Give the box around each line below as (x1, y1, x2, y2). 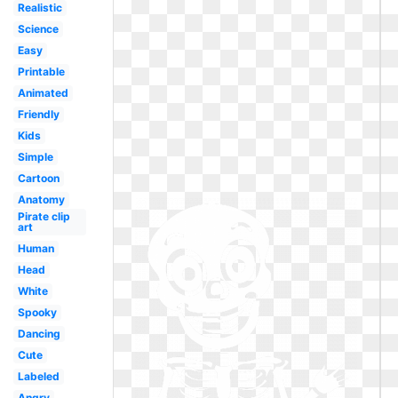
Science (17, 22, 59, 36)
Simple (17, 150, 53, 163)
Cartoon (17, 171, 60, 185)
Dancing (17, 327, 60, 340)
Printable (17, 65, 65, 78)
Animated (17, 86, 68, 99)
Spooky (17, 306, 57, 319)
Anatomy (17, 193, 65, 206)
